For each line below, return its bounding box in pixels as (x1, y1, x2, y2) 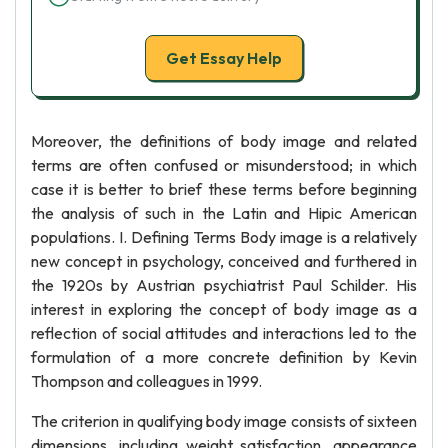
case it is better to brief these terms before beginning (31, 179, 417, 199)
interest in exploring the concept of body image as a (31, 299, 417, 319)
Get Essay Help (166, 48, 282, 68)
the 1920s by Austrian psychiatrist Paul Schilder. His (31, 275, 417, 295)
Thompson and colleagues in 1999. (31, 371, 262, 391)
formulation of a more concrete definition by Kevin (31, 347, 417, 367)
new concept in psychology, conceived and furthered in (31, 251, 417, 271)
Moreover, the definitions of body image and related (31, 131, 417, 151)
